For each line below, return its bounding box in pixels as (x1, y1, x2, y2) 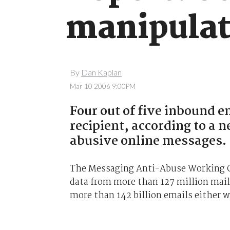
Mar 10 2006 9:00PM (69, 82, 136, 90)
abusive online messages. (69, 131, 226, 151)
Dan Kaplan (81, 67, 122, 78)
